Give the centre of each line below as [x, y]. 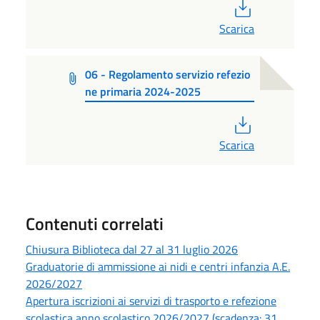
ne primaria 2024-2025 [143, 91]
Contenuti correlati [95, 224]
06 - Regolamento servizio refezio [168, 74]
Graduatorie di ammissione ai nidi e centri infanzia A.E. [158, 267]
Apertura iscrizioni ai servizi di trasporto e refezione [151, 301]
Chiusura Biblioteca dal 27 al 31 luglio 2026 [132, 250]
